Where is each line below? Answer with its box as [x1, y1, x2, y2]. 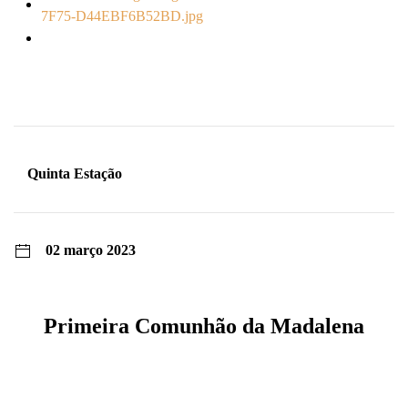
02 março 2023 [46, 242, 136, 258]
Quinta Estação [27, 166, 122, 181]
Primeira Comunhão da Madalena [44, 314, 364, 338]
